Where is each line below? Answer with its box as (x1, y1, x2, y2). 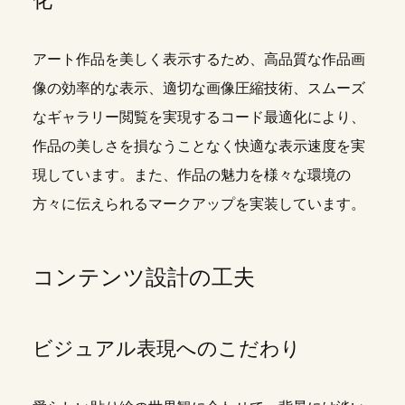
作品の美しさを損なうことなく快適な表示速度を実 (32, 137, 365, 155)
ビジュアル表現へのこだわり (32, 336, 301, 361)
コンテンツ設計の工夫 (32, 264, 255, 291)
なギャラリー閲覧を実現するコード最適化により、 (32, 108, 365, 127)
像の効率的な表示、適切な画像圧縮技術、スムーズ (32, 79, 365, 98)
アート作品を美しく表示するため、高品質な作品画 (32, 50, 365, 69)
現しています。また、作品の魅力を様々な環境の (32, 165, 351, 184)
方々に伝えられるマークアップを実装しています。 (32, 194, 365, 213)
